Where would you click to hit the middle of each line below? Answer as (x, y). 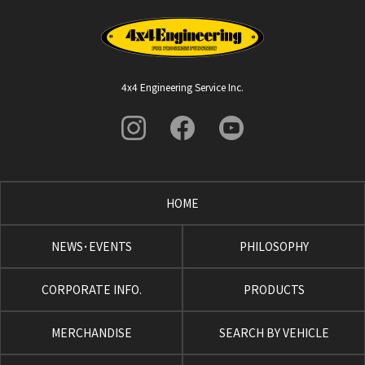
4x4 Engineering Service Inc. (182, 87)
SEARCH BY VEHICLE (274, 333)
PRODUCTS (274, 290)
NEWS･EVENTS (91, 246)
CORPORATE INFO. (91, 290)
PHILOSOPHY (274, 246)
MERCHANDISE (91, 333)
